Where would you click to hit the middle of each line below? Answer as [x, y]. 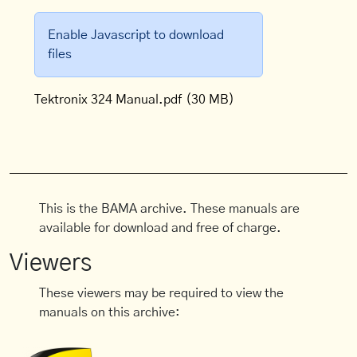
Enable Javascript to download [136, 35]
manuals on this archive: [110, 312]
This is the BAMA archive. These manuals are [170, 209]
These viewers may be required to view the [162, 293]
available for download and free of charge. [161, 228]
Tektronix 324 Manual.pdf [108, 100]
